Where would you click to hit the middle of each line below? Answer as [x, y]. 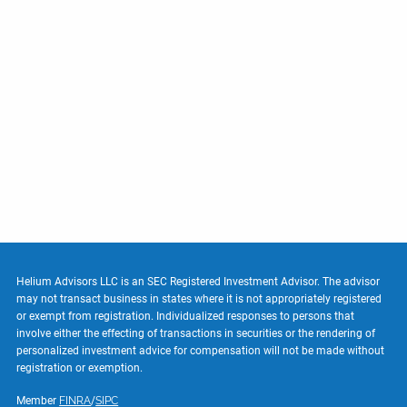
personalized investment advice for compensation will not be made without [201, 350]
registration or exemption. [80, 367]
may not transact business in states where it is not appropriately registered [199, 298]
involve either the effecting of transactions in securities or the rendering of [196, 333]
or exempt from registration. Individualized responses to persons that [186, 316]
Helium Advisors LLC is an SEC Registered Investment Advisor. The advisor [199, 281]
